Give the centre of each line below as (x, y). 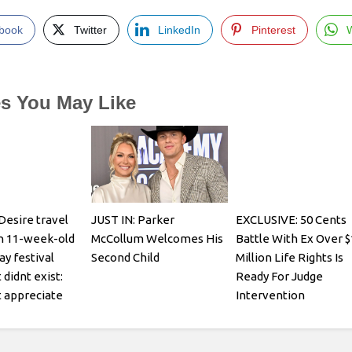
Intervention (270, 295)
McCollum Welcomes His (157, 238)
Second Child (125, 257)
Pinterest (273, 30)
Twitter (90, 30)
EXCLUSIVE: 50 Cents (291, 219)
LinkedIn (179, 30)
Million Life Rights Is (289, 257)
